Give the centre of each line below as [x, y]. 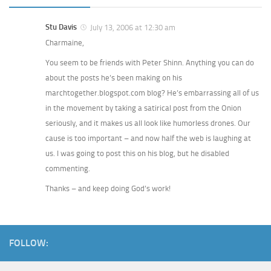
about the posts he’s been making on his [114, 78]
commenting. [68, 169]
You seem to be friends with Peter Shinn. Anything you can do [150, 63]
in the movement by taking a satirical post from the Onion [143, 108]
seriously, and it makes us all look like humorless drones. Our [148, 123]
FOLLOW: [29, 243]
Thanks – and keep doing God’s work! [108, 189]
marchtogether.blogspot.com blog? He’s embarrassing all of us [152, 93]
